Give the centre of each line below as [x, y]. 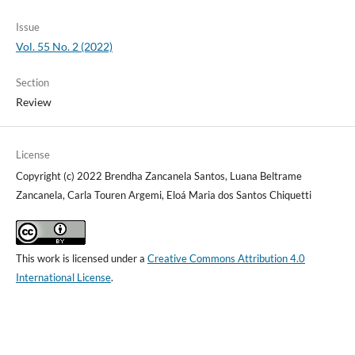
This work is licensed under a [81, 258]
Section [32, 82]
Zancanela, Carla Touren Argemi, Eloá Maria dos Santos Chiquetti [163, 195]
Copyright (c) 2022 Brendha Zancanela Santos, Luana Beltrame [158, 176]
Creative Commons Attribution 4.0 [226, 258]
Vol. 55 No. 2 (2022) [64, 46]
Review [33, 101]
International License [63, 277]
